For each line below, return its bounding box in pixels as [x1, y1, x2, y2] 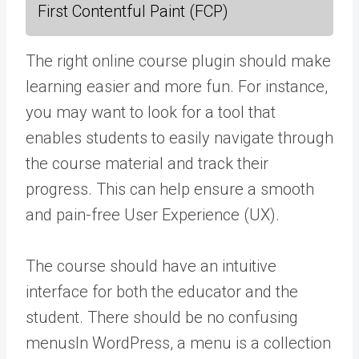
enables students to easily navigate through [26, 128, 333, 147]
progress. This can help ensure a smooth [26, 179, 314, 199]
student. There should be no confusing [26, 308, 298, 327]
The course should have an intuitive [26, 256, 276, 276]
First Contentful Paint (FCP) [38, 2, 228, 21]
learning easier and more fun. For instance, [26, 77, 328, 96]
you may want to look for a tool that [26, 103, 276, 122]
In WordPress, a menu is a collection [75, 333, 331, 353]
